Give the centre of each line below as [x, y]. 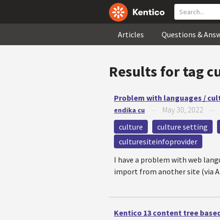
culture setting [182, 127]
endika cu [129, 110]
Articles [131, 34]
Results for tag [158, 71]
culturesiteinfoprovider [158, 141]
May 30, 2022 [183, 110]
